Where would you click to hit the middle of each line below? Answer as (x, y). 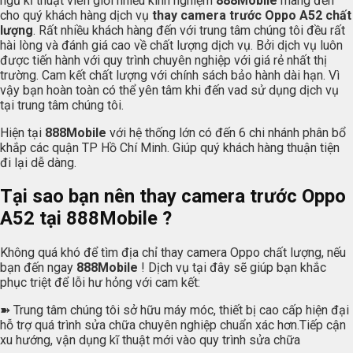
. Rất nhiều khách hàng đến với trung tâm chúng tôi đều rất (189, 30)
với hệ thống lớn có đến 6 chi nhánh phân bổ (228, 132)
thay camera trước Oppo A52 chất (252, 15)
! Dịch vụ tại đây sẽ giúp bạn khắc (234, 268)
